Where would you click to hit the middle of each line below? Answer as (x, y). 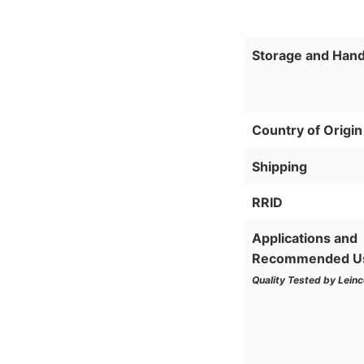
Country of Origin (307, 130)
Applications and (305, 238)
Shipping (279, 167)
